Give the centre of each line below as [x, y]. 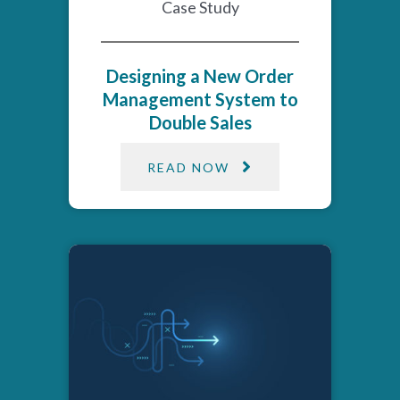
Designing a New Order [200, 76]
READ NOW [188, 167]
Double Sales [200, 123]
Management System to [200, 100]
